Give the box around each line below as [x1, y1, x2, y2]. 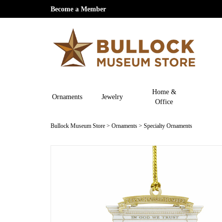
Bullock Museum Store [51, 122, 105, 129]
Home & [152, 87, 176, 96]
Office [155, 97, 173, 106]
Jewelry [101, 92, 123, 101]
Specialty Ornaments [144, 122, 192, 129]
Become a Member [51, 5, 106, 13]
